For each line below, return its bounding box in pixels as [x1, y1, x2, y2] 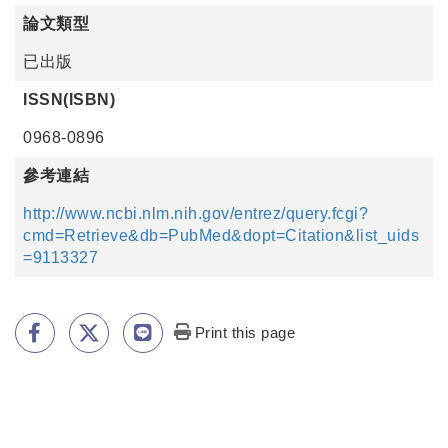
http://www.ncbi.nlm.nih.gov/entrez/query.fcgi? [23, 205, 368, 222]
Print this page [194, 324, 296, 341]
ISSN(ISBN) [23, 91, 115, 108]
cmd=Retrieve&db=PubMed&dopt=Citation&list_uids [23, 227, 419, 244]
